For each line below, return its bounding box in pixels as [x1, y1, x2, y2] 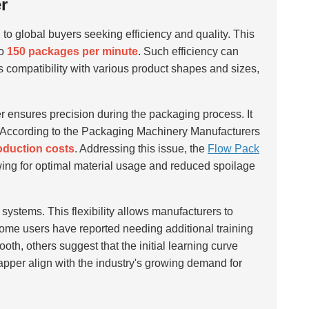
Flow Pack [208, 142, 259, 154]
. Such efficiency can [138, 45, 239, 57]
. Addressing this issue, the [74, 142, 208, 154]
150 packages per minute [7, 45, 138, 57]
